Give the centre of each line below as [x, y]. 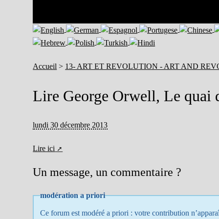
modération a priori [73, 195]
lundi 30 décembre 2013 [70, 125]
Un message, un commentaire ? [107, 172]
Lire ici [44, 148]
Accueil [45, 66]
